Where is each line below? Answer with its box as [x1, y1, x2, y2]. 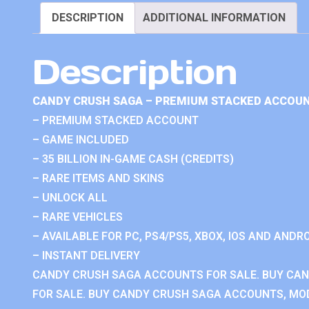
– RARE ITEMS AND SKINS [32, 171, 164, 185]
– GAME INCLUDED [32, 132, 129, 146]
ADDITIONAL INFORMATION [143, 11, 286, 24]
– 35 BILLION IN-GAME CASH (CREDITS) [32, 152, 234, 166]
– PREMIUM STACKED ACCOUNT [32, 113, 199, 127]
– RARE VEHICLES [32, 210, 123, 223]
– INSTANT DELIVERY [32, 248, 140, 262]
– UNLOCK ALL [32, 190, 108, 204]
